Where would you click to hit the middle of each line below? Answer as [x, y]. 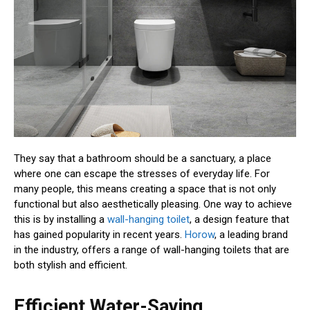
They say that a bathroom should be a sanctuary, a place [143, 159]
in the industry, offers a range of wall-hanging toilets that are [152, 250]
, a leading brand [251, 235]
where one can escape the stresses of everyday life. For [142, 174]
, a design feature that [239, 220]
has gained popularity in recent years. [99, 235]
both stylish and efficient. [71, 265]
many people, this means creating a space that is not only [145, 189]
